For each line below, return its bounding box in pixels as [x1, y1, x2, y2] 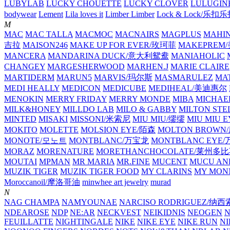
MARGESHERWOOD [47, 62, 125, 71]
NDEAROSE [4, 208, 49, 217]
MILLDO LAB [63, 105, 114, 114]
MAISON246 [23, 41, 68, 50]
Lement [39, 10, 63, 19]
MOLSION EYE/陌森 [81, 125, 156, 135]
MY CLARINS [141, 167, 192, 176]
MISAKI [39, 114, 68, 124]
